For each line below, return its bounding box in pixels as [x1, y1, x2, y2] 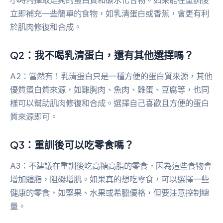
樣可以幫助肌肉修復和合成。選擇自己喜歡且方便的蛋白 [10, 98, 209, 109]
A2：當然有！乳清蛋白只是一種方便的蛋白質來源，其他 [10, 71, 212, 82]
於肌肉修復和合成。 [10, 22, 82, 32]
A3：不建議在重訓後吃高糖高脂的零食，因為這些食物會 [10, 161, 212, 171]
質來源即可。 [10, 111, 58, 122]
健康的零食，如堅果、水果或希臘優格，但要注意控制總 [10, 188, 209, 198]
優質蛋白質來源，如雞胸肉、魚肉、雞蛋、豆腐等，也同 [10, 85, 209, 95]
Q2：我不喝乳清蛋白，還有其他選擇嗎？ [10, 49, 194, 62]
